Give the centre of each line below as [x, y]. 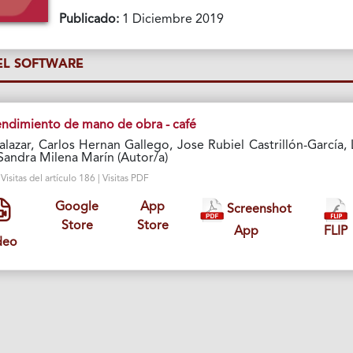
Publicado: [89, 19]
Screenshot [258, 210]
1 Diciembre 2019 [172, 19]
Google [77, 207]
